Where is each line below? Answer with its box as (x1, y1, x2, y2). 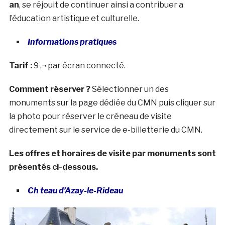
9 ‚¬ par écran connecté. (33, 60, 126, 70)
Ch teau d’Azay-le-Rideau (27, 185, 123, 195)
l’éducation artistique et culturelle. (9, 13, 139, 23)
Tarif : (9, 60, 34, 70)
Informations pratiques (27, 37, 117, 47)
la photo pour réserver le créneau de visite (9, 111, 172, 121)
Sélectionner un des (91, 84, 169, 94)
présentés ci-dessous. (9, 162, 98, 172)
